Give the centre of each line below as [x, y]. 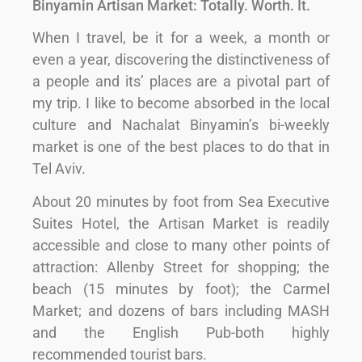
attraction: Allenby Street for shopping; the [181, 267]
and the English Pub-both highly [181, 333]
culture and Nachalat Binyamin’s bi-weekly [181, 125]
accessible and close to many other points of [181, 246]
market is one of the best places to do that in [181, 147]
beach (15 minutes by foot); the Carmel [181, 289]
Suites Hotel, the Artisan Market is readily [181, 224]
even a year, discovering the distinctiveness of [181, 59]
